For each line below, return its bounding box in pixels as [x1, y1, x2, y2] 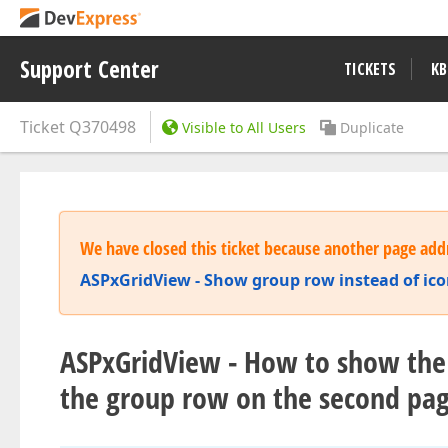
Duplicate [340, 118, 404, 137]
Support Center [20, 53, 159, 85]
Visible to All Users [182, 118, 306, 137]
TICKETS [344, 58, 396, 80]
